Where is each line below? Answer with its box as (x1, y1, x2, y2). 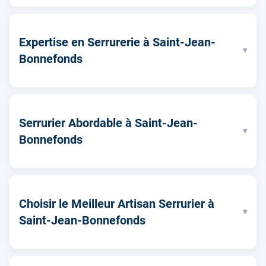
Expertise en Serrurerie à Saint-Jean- (19, 34, 216, 49)
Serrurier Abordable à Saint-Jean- (19, 115, 198, 130)
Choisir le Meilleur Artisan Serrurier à (19, 196, 214, 211)
